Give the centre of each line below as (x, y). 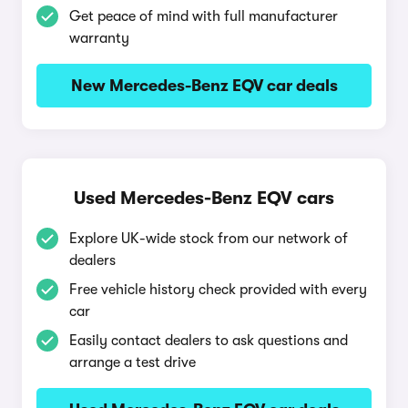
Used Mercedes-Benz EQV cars (204, 198)
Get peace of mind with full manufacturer (204, 16)
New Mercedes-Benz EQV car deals (204, 86)
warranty (99, 38)
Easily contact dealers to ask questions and (209, 341)
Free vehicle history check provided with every (218, 290)
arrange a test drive (133, 362)
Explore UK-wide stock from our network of (209, 239)
